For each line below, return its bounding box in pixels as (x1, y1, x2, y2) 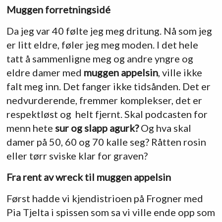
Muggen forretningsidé (6, 3, 111, 15)
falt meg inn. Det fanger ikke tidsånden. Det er (6, 80, 211, 92)
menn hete (6, 121, 55, 134)
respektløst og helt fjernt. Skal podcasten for (6, 108, 208, 120)
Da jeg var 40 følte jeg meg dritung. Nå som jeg (6, 24, 212, 37)
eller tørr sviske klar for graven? (6, 149, 148, 162)
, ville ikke (158, 66, 202, 78)
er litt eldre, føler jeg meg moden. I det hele (6, 38, 198, 51)
